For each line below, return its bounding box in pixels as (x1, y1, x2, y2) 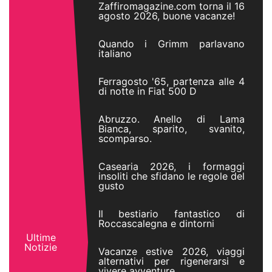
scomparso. (98, 132, 152, 144)
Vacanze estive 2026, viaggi (98, 245, 245, 257)
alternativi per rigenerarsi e (98, 255, 245, 267)
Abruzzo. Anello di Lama (98, 113, 245, 125)
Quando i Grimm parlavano (98, 38, 245, 50)
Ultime (25, 231, 56, 243)
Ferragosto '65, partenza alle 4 (98, 75, 245, 87)
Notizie (24, 241, 58, 253)
